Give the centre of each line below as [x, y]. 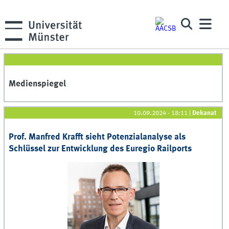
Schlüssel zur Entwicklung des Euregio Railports [100, 149]
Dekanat [205, 113]
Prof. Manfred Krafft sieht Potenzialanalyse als [97, 137]
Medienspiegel [38, 84]
